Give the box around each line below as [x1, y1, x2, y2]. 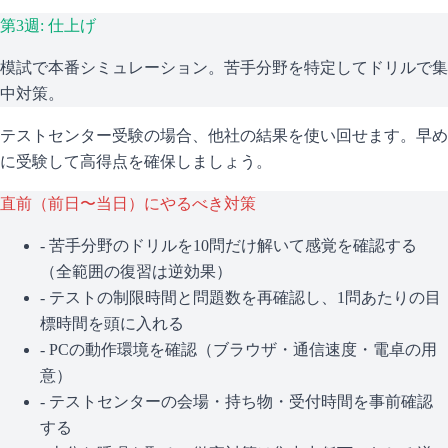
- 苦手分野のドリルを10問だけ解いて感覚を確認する [40, 236, 417, 254]
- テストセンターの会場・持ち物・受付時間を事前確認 [40, 392, 433, 410]
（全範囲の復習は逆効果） [40, 262, 232, 280]
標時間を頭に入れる [40, 314, 184, 332]
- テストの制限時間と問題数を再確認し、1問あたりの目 [40, 288, 441, 306]
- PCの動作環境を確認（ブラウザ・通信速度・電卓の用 [40, 340, 437, 358]
